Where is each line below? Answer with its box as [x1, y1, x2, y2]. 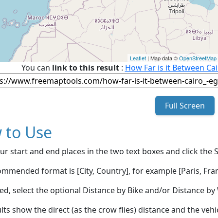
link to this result [52, 62, 119, 73]
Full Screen [163, 100, 207, 111]
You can [21, 62, 52, 73]
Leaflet [130, 54, 146, 62]
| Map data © [146, 54, 179, 62]
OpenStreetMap [179, 54, 217, 62]
